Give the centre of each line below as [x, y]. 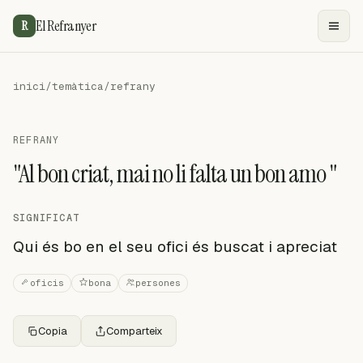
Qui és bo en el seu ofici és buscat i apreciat [175, 247]
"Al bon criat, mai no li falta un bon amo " [175, 174]
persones [158, 283]
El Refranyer [66, 26]
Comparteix [135, 331]
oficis [47, 283]
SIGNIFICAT [46, 218]
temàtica [78, 86]
